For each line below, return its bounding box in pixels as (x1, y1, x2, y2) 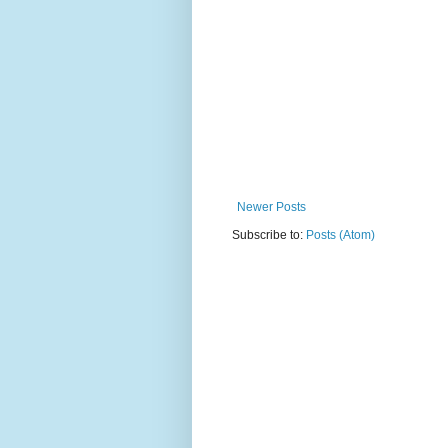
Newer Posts (237, 200, 306, 215)
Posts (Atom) (306, 228, 375, 243)
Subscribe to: (232, 228, 306, 243)
